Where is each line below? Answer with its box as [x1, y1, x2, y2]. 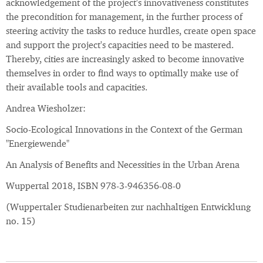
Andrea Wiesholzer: [6, 104, 86, 114]
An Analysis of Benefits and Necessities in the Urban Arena [6, 161, 240, 171]
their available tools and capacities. [6, 83, 147, 93]
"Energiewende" [6, 140, 69, 150]
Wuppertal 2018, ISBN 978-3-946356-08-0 [6, 182, 181, 192]
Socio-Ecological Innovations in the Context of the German [6, 126, 242, 136]
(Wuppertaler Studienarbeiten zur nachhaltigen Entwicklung [6, 203, 251, 213]
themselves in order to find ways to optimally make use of [6, 69, 238, 79]
